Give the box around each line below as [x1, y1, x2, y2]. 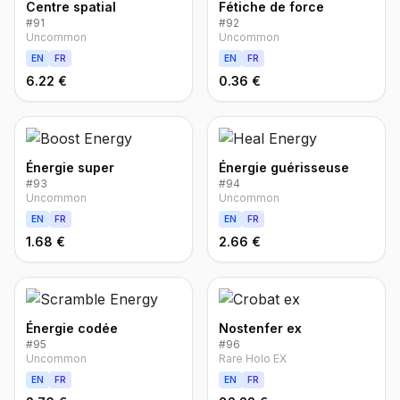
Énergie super [26, 160, 114, 175]
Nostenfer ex [219, 321, 302, 336]
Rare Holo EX [219, 352, 287, 365]
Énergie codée [26, 321, 118, 336]
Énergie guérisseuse [219, 160, 349, 175]
